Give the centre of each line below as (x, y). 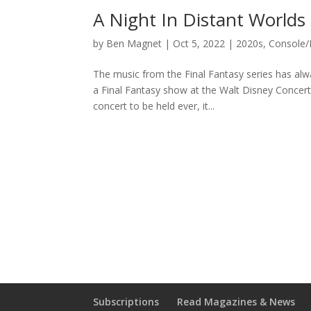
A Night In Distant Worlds (200, 20)
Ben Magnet (134, 44)
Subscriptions (126, 302)
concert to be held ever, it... (154, 106)
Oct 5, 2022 (199, 44)
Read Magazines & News (236, 302)
